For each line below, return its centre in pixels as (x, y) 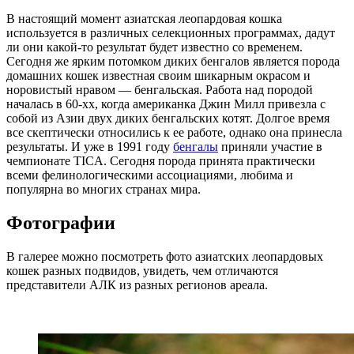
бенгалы (196, 147)
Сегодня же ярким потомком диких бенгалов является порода (173, 62)
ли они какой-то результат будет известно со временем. (154, 47)
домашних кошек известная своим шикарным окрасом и (158, 76)
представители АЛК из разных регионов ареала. (137, 285)
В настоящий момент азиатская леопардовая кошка (144, 19)
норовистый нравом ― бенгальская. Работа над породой (160, 90)
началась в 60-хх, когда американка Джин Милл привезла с (166, 104)
